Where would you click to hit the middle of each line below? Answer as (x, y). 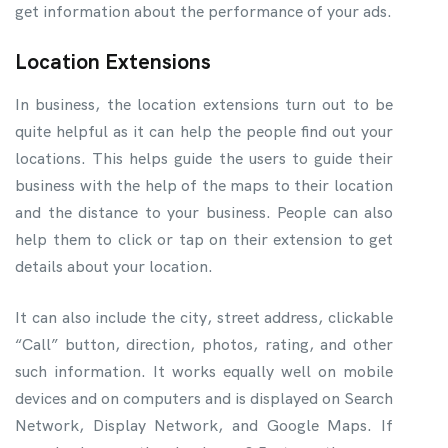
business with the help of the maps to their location (204, 185)
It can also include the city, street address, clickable (204, 317)
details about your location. (114, 266)
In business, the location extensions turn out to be (204, 104)
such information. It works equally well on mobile (204, 371)
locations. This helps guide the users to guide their (204, 158)
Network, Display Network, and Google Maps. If (204, 425)
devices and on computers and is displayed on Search (204, 398)
